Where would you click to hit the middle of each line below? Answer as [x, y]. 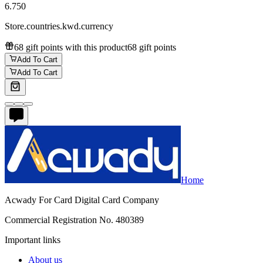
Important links [33, 240]
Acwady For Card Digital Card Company [82, 200]
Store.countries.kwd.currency [59, 26]
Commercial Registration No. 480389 [74, 220]
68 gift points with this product [71, 47]
